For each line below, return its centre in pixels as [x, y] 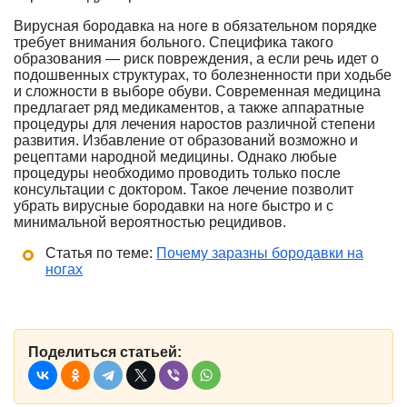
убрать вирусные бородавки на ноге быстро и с [174, 206]
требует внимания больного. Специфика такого [174, 42]
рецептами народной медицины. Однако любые [175, 157]
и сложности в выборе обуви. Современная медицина [197, 91]
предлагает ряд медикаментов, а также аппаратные [189, 108]
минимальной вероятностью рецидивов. [150, 222]
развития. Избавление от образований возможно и [186, 140]
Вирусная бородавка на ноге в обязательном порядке [195, 26]
